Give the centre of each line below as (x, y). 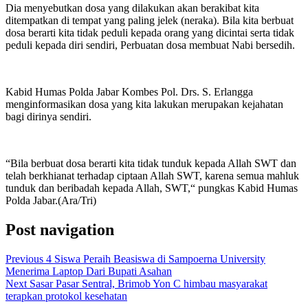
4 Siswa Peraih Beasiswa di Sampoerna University (154, 258)
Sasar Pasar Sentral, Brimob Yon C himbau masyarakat (147, 283)
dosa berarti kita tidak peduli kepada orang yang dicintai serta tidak (150, 32)
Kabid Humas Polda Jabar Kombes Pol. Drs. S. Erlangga (129, 91)
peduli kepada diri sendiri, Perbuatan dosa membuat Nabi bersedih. (150, 45)
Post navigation (60, 229)
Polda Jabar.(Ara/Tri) (51, 200)
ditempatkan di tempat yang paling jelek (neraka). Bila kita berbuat (150, 20)
